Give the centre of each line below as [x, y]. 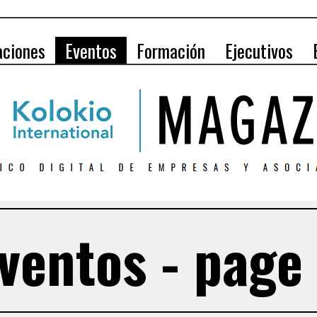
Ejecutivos [259, 51]
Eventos [91, 51]
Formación [171, 51]
